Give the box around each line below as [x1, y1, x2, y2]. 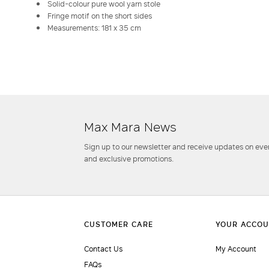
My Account [215, 243, 256, 255]
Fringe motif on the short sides [47, 10, 152, 22]
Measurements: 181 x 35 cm [47, 22, 141, 34]
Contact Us [84, 243, 123, 255]
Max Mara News [84, 118, 177, 136]
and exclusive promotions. [84, 153, 174, 165]
